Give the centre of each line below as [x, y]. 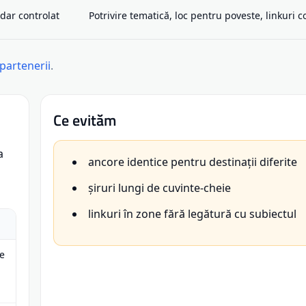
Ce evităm [85, 120]
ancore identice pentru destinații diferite [193, 162]
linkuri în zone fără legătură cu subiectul [192, 213]
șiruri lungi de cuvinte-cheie [159, 187]
